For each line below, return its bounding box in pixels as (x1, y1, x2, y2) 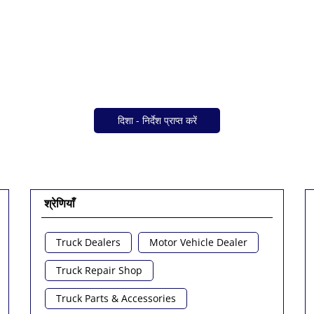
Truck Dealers (56, 235, 121, 250)
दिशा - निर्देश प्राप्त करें (117, 114, 197, 128)
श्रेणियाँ (44, 196, 76, 212)
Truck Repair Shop (56, 264, 143, 278)
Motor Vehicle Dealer (149, 235, 248, 250)
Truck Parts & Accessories (56, 292, 177, 306)
